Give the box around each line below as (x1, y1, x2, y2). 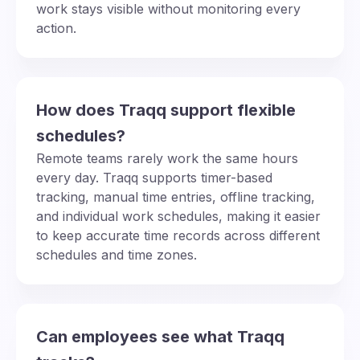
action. (36, 19, 76, 36)
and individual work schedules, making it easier (36, 207, 321, 224)
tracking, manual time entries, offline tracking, (36, 188, 315, 205)
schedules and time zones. (36, 246, 197, 263)
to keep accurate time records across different (36, 227, 320, 243)
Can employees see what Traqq (36, 326, 284, 346)
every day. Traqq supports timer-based (36, 169, 272, 186)
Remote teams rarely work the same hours (36, 149, 298, 166)
